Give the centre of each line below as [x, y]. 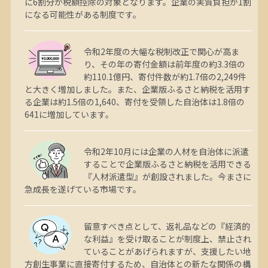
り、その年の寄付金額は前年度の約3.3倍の [164, 64]
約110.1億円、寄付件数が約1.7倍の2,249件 [165, 76]
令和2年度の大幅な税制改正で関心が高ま [161, 51]
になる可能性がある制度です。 [83, 14]
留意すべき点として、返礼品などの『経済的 [167, 226]
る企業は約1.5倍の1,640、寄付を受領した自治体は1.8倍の [134, 101]
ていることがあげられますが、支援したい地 [167, 251]
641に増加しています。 [69, 114]
